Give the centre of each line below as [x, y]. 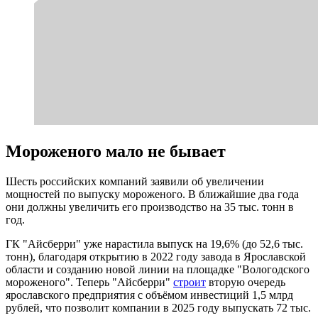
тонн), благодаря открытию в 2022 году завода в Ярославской [156, 256]
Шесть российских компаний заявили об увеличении [135, 181]
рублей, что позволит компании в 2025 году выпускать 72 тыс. [158, 307]
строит [190, 282]
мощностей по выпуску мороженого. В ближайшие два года [152, 194]
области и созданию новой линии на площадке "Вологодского [158, 269]
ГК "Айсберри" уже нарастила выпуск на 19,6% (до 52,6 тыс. [154, 243]
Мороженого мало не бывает [116, 151]
